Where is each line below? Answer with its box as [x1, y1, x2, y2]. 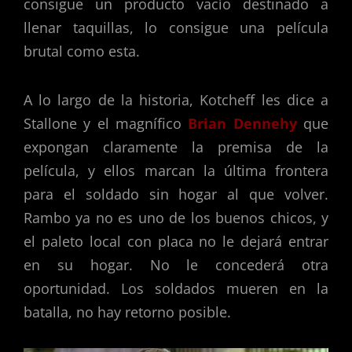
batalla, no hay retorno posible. [24, 302, 231, 321]
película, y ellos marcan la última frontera [24, 160, 328, 180]
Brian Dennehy [188, 113, 297, 133]
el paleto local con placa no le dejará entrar [24, 231, 328, 251]
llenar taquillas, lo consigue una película [24, 18, 328, 38]
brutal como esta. [24, 42, 140, 61]
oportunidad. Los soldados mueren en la [24, 278, 328, 298]
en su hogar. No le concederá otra [24, 255, 328, 274]
